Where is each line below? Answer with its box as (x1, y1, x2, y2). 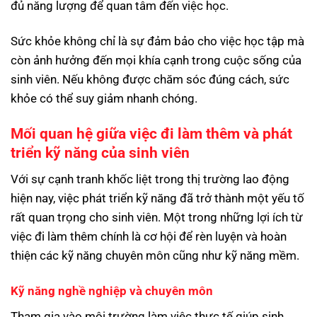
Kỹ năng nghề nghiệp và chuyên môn (11, 283, 213, 298)
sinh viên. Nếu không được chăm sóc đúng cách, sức (11, 72, 289, 87)
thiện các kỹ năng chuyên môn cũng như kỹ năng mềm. (11, 248, 299, 263)
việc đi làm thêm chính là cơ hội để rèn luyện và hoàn (11, 229, 287, 244)
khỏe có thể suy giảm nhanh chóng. (11, 91, 197, 106)
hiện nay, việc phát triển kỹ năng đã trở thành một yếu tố (11, 191, 304, 206)
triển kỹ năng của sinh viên (11, 144, 190, 161)
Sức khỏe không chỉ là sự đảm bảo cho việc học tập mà (11, 34, 304, 49)
